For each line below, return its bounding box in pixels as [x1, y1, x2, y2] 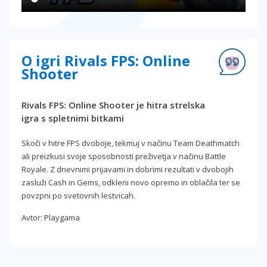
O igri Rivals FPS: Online [21, 51, 190, 71]
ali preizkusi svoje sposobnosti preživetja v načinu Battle [21, 151, 226, 162]
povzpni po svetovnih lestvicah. [21, 190, 135, 201]
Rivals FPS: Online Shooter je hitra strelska [21, 99, 205, 111]
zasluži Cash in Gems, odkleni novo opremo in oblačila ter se [21, 177, 240, 188]
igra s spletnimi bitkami [21, 112, 124, 125]
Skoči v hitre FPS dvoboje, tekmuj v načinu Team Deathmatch [21, 138, 240, 149]
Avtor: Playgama [21, 212, 80, 223]
